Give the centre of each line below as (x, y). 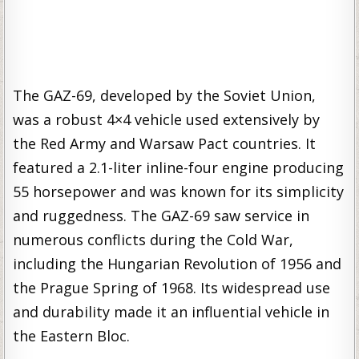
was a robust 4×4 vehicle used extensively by (167, 119)
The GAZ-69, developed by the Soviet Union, (165, 95)
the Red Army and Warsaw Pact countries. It (165, 143)
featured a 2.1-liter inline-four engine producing (179, 167)
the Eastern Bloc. (72, 335)
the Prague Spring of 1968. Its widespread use (172, 287)
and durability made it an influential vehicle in (171, 311)
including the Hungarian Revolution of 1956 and (177, 263)
